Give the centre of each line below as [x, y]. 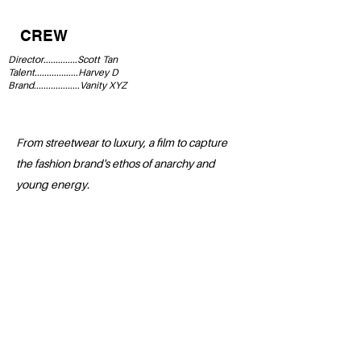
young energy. [53, 184]
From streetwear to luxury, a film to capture [122, 142]
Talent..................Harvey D [63, 72]
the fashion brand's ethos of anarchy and [116, 163]
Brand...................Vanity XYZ [67, 85]
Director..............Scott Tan [63, 59]
